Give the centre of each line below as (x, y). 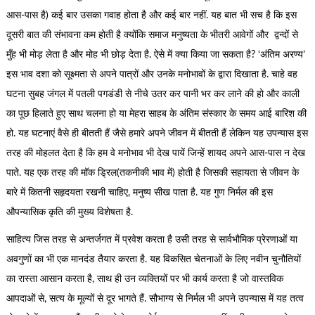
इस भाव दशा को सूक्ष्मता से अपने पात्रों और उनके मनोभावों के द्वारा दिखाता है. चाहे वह (152, 75)
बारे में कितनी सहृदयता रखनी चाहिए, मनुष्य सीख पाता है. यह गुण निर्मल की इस (139, 193)
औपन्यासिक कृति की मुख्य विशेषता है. (69, 213)
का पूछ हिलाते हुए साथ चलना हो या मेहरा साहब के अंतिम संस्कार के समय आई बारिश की (156, 114)
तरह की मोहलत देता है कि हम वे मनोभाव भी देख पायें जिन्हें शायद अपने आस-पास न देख (155, 154)
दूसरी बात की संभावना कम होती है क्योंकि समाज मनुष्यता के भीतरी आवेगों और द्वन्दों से (152, 36)
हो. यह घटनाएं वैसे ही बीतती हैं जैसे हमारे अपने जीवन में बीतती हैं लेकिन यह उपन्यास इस (157, 134)
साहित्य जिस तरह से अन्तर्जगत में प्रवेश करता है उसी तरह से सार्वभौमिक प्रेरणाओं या (152, 239)
